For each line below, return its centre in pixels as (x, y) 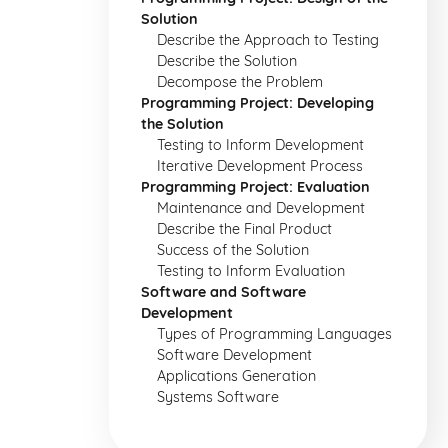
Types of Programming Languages (274, 334)
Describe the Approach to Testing (268, 40)
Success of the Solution (233, 250)
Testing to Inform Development (260, 145)
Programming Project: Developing (257, 103)
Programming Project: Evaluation (255, 187)
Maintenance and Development (261, 208)
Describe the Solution (227, 61)
